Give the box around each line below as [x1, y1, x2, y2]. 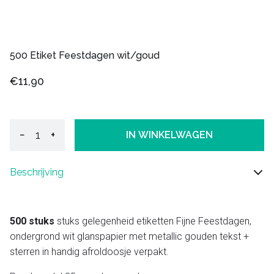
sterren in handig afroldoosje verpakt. [10, 245, 169, 257]
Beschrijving [10, 166, 64, 178]
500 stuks [10, 215, 54, 227]
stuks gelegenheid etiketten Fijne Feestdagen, [54, 215, 251, 227]
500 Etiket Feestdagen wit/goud [10, 49, 160, 61]
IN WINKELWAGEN [126, 129, 213, 141]
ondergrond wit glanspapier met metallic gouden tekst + [10, 230, 249, 242]
